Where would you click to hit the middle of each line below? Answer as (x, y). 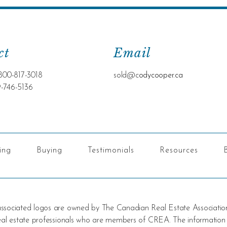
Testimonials (111, 151)
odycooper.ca (161, 76)
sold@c (126, 76)
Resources (179, 151)
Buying (49, 151)
